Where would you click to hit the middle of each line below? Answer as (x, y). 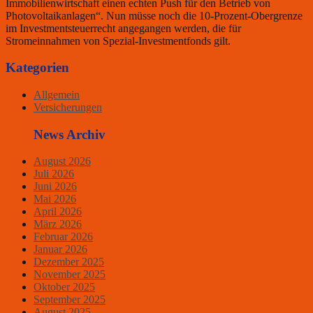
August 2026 (62, 161)
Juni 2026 (55, 187)
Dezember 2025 (69, 262)
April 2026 (58, 212)
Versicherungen (68, 107)
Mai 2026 (55, 199)
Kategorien (37, 68)
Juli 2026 (54, 174)
